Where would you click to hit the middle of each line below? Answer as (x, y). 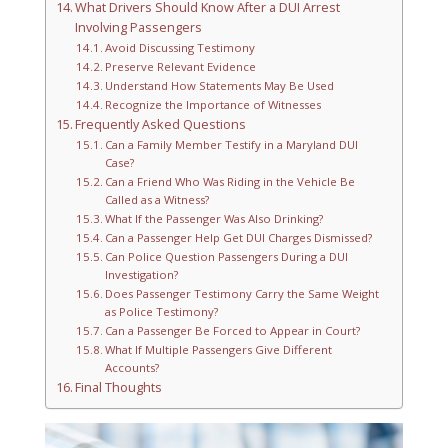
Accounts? (132, 368)
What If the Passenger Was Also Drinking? (214, 219)
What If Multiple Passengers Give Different (218, 350)
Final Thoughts (119, 388)
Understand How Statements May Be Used (219, 86)
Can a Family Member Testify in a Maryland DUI (231, 145)
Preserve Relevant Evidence (180, 67)
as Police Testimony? (161, 312)
